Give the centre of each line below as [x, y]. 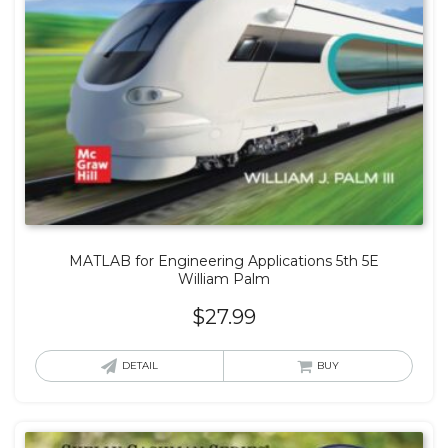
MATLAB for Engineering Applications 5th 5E [224, 260]
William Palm [224, 278]
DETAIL [140, 365]
